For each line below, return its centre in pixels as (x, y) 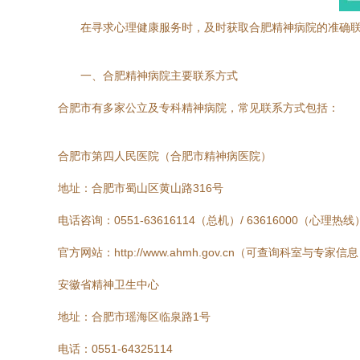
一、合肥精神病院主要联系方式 (159, 76)
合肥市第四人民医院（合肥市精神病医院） (165, 156)
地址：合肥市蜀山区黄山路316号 (141, 188)
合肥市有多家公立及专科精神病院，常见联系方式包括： (198, 108)
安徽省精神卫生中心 (108, 284)
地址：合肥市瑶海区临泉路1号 (134, 317)
